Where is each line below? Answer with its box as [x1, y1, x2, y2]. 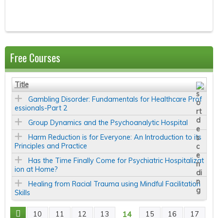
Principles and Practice [14, 142, 87, 151]
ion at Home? [14, 165, 58, 174]
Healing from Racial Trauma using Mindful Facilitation [28, 180, 200, 189]
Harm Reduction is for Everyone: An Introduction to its [28, 133, 201, 142]
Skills [14, 188, 30, 198]
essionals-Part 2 [14, 104, 68, 113]
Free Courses [10, 50, 60, 66]
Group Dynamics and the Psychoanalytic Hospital [28, 118, 188, 127]
